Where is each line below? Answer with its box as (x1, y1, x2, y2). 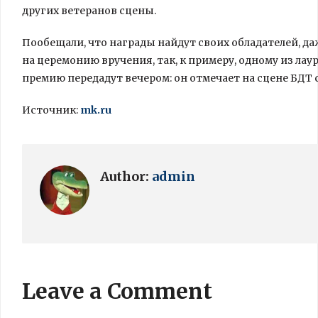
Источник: (22, 104, 80, 116)
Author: (100, 168, 152, 185)
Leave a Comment (22, 278, 212, 305)
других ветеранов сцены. (22, 4, 156, 17)
